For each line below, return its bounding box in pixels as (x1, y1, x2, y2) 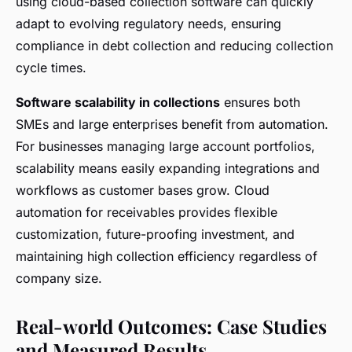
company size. (16, 270, 102, 287)
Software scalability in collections (16, 94, 220, 111)
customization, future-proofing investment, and (16, 226, 295, 243)
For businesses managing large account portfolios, (16, 138, 315, 155)
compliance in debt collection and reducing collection (16, 38, 333, 54)
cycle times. (16, 60, 86, 76)
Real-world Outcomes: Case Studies (16, 313, 327, 339)
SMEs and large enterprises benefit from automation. (16, 116, 328, 133)
